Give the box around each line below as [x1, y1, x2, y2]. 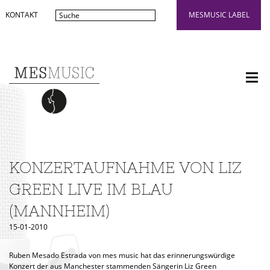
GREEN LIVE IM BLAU [9, 180, 173, 198]
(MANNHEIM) [9, 202, 110, 220]
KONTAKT [5, 10, 38, 20]
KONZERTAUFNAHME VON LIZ [9, 159, 242, 177]
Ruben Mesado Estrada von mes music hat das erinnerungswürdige [9, 250, 235, 260]
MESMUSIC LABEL [188, 10, 250, 20]
